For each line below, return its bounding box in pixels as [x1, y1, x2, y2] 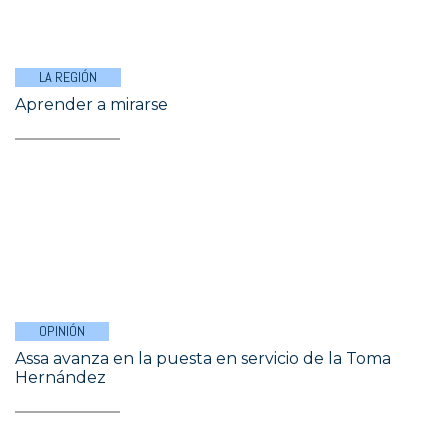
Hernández [15, 368, 106, 387]
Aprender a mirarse [15, 95, 168, 114]
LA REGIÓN [39, 68, 97, 86]
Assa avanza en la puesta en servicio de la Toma [15, 349, 391, 368]
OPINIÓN [39, 322, 85, 340]
